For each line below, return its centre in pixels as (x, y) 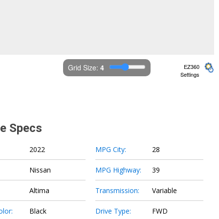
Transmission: (117, 191)
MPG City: (111, 150)
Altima (39, 191)
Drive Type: (113, 211)
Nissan (40, 170)
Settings (190, 75)
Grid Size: (84, 68)
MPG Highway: (118, 170)
